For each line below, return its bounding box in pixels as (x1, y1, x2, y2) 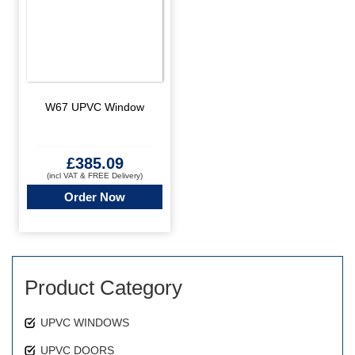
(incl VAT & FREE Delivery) (47, 171, 143, 180)
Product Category (25, 276, 182, 300)
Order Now (64, 190, 125, 204)
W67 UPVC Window (45, 101, 144, 113)
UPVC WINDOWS (40, 316, 129, 329)
